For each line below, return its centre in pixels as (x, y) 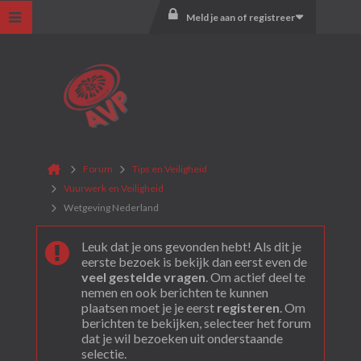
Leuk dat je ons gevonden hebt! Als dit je (191, 246)
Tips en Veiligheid (169, 169)
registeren (248, 307)
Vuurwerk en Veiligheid (113, 188)
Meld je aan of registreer (240, 17)
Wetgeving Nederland (111, 207)
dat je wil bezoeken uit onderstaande (182, 338)
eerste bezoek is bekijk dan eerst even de (194, 261)
